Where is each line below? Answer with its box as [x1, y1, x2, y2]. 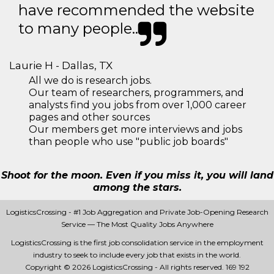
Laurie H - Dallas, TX [9, 59, 113, 72]
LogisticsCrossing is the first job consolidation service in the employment [10, 238, 264, 247]
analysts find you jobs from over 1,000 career [29, 99, 246, 111]
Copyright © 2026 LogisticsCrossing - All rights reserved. [24, 262, 226, 272]
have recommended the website [18, 1, 254, 19]
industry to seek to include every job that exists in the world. [33, 250, 241, 259]
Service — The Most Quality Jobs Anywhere [61, 220, 213, 229]
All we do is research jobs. [29, 75, 152, 86]
